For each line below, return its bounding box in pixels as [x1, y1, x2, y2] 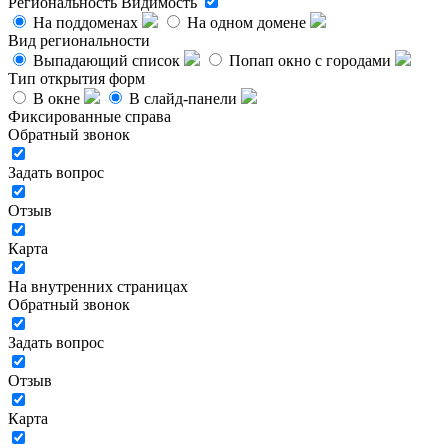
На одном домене [187, 14, 306, 32]
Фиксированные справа [8, 108, 171, 126]
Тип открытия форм [8, 70, 145, 88]
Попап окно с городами [229, 52, 391, 70]
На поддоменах [33, 14, 138, 32]
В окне [33, 90, 80, 108]
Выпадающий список [33, 52, 180, 70]
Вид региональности [8, 32, 150, 50]
